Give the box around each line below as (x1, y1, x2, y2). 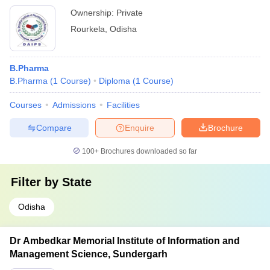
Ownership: (71, 8, 116, 17)
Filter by (11, 175, 62, 189)
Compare (36, 122, 72, 133)
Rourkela (71, 24, 105, 34)
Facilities (107, 100, 140, 110)
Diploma (99, 76, 130, 86)
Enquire (125, 122, 154, 133)
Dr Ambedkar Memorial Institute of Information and (10, 236, 240, 246)
